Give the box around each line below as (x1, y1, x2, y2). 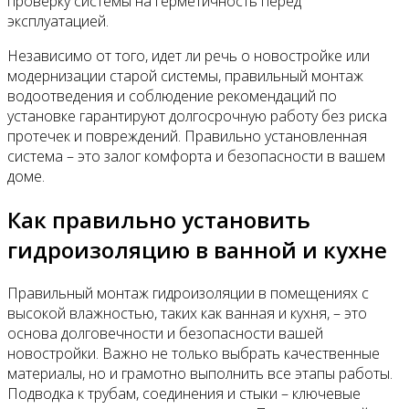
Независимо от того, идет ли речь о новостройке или (7, 46, 370, 67)
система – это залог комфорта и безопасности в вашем (7, 146, 385, 167)
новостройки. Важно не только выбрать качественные (7, 343, 380, 364)
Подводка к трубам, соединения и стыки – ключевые (7, 383, 361, 404)
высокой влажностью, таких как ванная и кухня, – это (7, 303, 367, 324)
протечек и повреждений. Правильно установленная (7, 126, 367, 147)
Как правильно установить (7, 204, 310, 236)
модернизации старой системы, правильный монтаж (7, 66, 363, 87)
